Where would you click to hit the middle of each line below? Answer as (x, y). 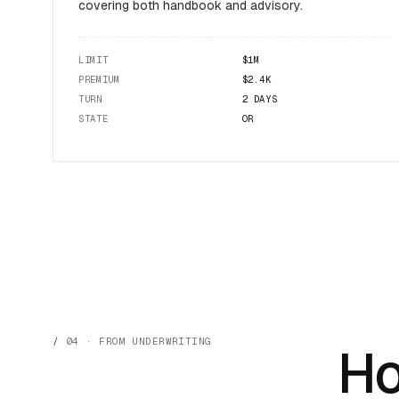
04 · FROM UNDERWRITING (138, 341)
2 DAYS (260, 99)
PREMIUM (99, 80)
